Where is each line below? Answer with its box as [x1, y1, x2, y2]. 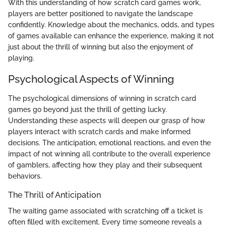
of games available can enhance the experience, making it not [8, 32, 214, 40]
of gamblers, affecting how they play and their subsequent [8, 160, 202, 169]
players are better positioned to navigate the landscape [8, 10, 193, 18]
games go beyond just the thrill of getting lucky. [8, 105, 167, 114]
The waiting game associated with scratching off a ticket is [8, 206, 203, 215]
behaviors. [8, 172, 42, 180]
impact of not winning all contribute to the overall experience [8, 149, 210, 158]
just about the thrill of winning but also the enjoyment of [8, 43, 193, 51]
